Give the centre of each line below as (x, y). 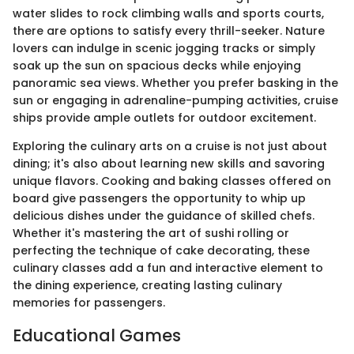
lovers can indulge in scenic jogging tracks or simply (164, 48)
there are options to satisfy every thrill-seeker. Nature (169, 30)
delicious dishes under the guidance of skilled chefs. (164, 215)
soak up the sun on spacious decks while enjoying (157, 65)
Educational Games (97, 335)
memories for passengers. (89, 302)
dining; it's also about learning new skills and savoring (169, 163)
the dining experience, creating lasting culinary (147, 285)
